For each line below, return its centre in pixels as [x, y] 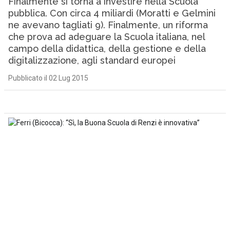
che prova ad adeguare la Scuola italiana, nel [106, 37]
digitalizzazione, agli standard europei [92, 60]
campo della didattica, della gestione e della [107, 49]
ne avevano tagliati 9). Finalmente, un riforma [108, 25]
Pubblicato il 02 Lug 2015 [48, 78]
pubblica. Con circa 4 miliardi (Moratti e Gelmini [112, 13]
